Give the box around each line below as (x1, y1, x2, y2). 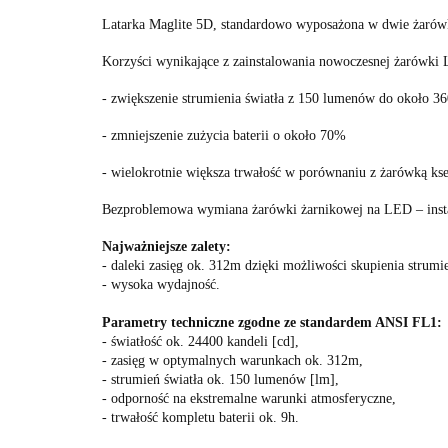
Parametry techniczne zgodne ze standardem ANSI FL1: (102, 315, 442, 330)
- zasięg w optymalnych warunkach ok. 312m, (102, 353, 363, 368)
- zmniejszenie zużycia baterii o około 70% (102, 128, 346, 143)
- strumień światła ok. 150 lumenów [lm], (102, 372, 339, 387)
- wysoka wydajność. (102, 277, 220, 292)
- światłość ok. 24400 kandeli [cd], (102, 334, 299, 349)
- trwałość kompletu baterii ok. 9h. (102, 410, 299, 425)
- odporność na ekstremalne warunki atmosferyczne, (102, 391, 396, 406)
